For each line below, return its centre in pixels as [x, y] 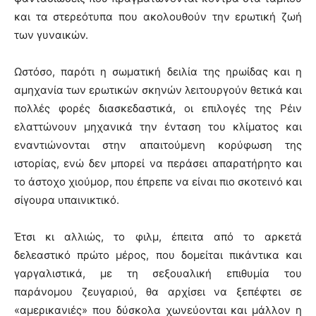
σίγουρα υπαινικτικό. [67, 200]
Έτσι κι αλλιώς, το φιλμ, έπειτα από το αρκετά [158, 236]
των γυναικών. [51, 35]
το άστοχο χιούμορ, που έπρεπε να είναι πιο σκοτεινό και [158, 181]
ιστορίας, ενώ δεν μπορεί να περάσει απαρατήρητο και [158, 163]
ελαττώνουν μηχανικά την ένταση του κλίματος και [158, 126]
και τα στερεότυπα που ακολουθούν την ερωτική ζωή [158, 16]
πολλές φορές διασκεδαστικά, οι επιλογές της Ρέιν [158, 108]
